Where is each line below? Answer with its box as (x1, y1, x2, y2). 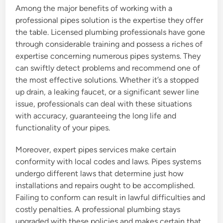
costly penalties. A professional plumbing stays (15, 205, 181, 215)
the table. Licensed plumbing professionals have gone (15, 27, 206, 37)
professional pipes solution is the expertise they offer (15, 15, 204, 25)
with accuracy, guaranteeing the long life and (15, 111, 177, 121)
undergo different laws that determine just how (15, 169, 184, 179)
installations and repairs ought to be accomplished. (15, 181, 195, 191)
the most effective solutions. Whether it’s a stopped (15, 75, 199, 85)
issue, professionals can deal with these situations (15, 99, 192, 109)
